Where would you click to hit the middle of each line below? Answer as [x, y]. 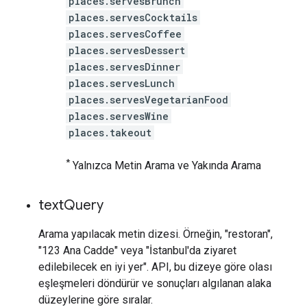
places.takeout [110, 132]
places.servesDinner [124, 66]
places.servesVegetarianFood [148, 99]
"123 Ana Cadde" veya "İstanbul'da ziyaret [137, 250]
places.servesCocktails [133, 17]
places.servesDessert [127, 50]
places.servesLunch [122, 83]
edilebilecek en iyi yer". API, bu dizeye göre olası [155, 267]
